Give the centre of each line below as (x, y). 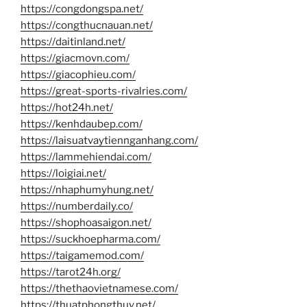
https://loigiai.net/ (63, 173)
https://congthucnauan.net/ (87, 25)
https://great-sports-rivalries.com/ (104, 91)
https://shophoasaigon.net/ (86, 222)
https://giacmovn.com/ (75, 58)
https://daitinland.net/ (73, 41)
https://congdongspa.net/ (82, 9)
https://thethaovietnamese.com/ (99, 288)
